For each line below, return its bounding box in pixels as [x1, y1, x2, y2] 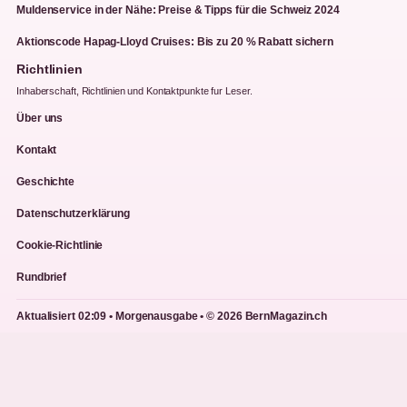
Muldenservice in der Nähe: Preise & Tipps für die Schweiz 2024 [16, 4, 340, 17]
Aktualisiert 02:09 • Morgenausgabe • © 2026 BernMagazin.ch [16, 310, 328, 323]
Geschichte [16, 175, 74, 189]
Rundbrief [16, 271, 67, 284]
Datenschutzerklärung [16, 207, 130, 221]
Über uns [16, 112, 64, 125]
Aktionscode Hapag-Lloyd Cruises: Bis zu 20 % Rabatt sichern [16, 35, 334, 49]
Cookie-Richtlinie [16, 239, 104, 253]
